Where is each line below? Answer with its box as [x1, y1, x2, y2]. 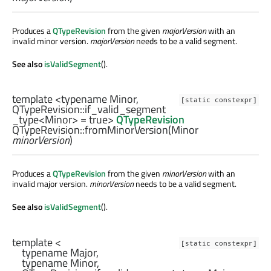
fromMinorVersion [85, 122, 168, 139]
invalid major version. [12, 177, 90, 191]
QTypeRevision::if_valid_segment [12, 101, 166, 118]
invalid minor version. [12, 34, 90, 48]
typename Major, [12, 244, 22, 261]
